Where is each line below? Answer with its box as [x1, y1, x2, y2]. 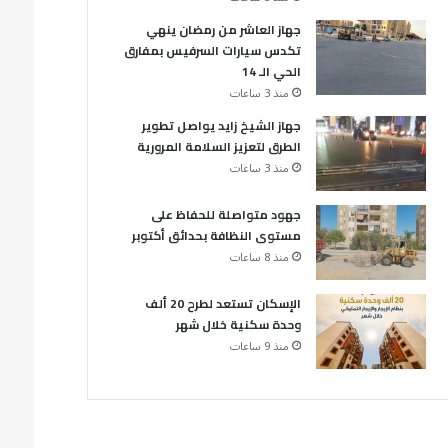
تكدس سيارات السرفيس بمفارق [124, 38, 301, 62]
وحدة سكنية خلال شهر [176, 312, 301, 336]
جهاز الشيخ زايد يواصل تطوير [142, 113, 301, 137]
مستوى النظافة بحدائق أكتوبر [132, 223, 301, 247]
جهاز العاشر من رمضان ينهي [146, 17, 301, 41]
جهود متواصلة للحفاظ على [151, 202, 301, 226]
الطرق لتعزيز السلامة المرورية [134, 134, 301, 158]
